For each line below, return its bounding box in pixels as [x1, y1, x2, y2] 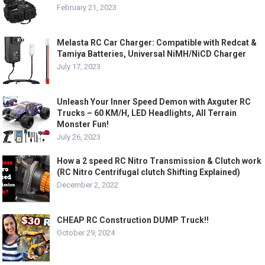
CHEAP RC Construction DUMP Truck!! [57, 215, 209, 225]
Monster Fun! [57, 119, 109, 130]
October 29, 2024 [57, 228, 115, 238]
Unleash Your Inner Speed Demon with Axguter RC [57, 97, 251, 107]
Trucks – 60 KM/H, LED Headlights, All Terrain [57, 108, 237, 118]
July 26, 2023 [57, 132, 101, 142]
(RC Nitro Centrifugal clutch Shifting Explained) [57, 167, 241, 177]
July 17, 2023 [57, 62, 101, 72]
